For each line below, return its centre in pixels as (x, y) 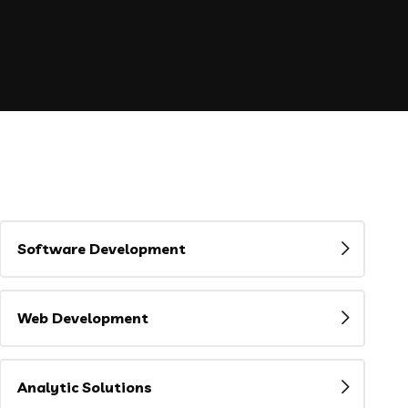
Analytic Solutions (84, 387)
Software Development (101, 248)
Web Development (82, 317)
